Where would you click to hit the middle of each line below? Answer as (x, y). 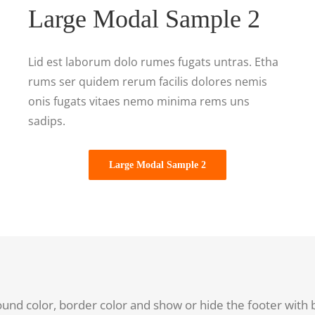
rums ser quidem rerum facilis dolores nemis (147, 81)
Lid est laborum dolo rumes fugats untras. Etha (153, 62)
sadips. (46, 121)
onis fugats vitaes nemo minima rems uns (139, 101)
